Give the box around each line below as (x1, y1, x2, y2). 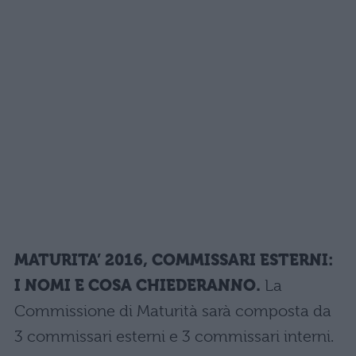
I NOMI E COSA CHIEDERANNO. (14, 277, 265, 295)
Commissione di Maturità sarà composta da (14, 302, 331, 320)
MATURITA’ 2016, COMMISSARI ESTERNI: (14, 251, 333, 269)
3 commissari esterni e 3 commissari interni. (14, 327, 334, 346)
